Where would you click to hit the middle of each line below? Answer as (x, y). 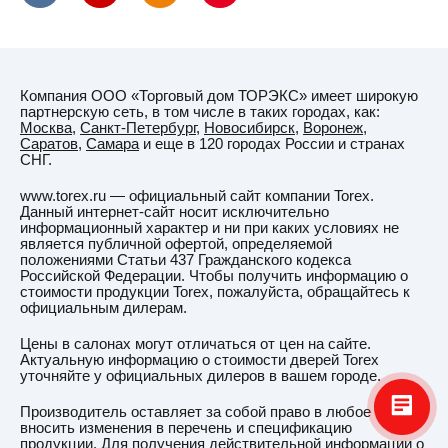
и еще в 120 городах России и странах (272, 144)
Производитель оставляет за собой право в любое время (218, 412)
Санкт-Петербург (138, 128)
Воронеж (333, 128)
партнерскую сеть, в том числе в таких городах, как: (200, 112)
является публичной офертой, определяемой (176, 244)
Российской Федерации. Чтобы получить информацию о (214, 276)
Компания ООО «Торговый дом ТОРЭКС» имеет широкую (219, 96)
